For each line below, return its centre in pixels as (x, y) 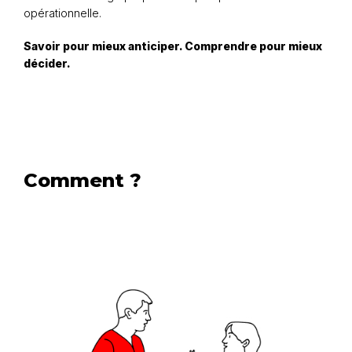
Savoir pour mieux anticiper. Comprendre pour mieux (173, 46)
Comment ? (82, 180)
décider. (47, 63)
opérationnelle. (62, 13)
